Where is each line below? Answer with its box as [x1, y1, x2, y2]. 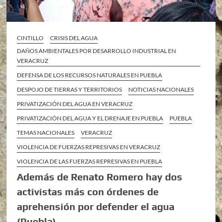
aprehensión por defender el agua [17, 201, 175, 213]
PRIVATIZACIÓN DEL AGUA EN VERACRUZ [17, 100, 133, 108]
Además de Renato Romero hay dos [17, 171, 183, 183]
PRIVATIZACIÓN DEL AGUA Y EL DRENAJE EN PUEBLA [17, 114, 164, 122]
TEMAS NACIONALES [17, 129, 75, 137]
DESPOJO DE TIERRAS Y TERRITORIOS [17, 86, 122, 94]
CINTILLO [17, 34, 44, 42]
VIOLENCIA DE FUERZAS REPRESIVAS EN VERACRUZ [17, 143, 161, 151]
